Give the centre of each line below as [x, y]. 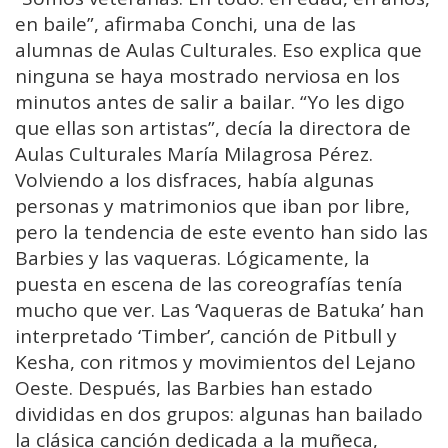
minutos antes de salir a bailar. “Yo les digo [210, 101]
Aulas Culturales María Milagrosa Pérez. [194, 153]
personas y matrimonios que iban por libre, [212, 205]
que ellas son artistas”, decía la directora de [213, 127]
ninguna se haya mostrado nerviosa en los [207, 75]
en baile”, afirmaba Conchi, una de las [185, 23]
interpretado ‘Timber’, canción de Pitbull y [206, 335]
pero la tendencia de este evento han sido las [221, 231]
